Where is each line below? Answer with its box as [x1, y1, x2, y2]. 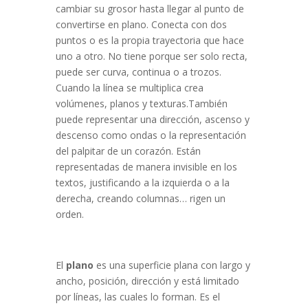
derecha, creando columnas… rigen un [55, 192, 225, 206]
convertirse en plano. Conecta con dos [55, 18, 227, 32]
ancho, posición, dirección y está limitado [55, 274, 239, 288]
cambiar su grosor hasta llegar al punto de [55, 2, 244, 16]
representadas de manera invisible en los [55, 160, 237, 174]
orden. [55, 208, 84, 221]
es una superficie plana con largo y [93, 258, 250, 272]
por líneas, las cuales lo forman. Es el [55, 290, 220, 304]
